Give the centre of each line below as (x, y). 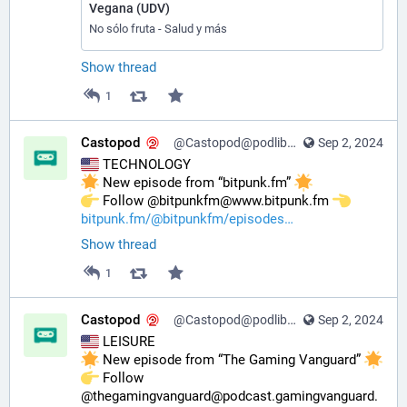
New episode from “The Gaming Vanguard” (232, 360)
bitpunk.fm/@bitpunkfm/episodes (183, 219)
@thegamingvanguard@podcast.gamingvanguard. (229, 397)
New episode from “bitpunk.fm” (197, 183)
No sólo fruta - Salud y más (158, 28)
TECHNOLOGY (145, 165)
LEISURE (127, 342)
